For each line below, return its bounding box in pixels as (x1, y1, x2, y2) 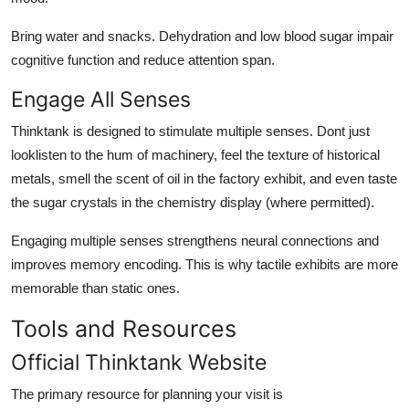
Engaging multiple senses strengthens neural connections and (11, 232, 379, 248)
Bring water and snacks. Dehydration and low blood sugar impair (11, 27, 393, 44)
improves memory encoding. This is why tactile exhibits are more (11, 256, 398, 272)
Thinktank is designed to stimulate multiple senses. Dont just (11, 122, 370, 139)
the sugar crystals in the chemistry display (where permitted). (11, 194, 374, 210)
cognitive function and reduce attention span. (11, 51, 275, 68)
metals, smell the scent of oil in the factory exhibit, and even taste (11, 170, 397, 186)
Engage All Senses (11, 85, 191, 112)
